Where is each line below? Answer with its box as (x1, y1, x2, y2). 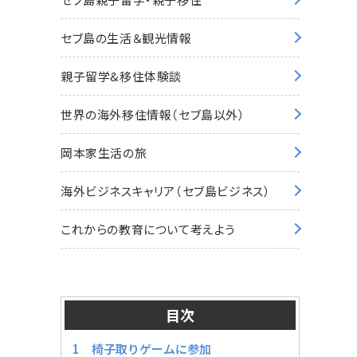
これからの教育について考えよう (61, 220, 236, 237)
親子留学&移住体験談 (61, 67, 182, 84)
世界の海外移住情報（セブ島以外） (61, 105, 245, 123)
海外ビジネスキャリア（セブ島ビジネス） (61, 182, 271, 199)
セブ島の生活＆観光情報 (61, 29, 192, 46)
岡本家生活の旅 (61, 143, 147, 161)
